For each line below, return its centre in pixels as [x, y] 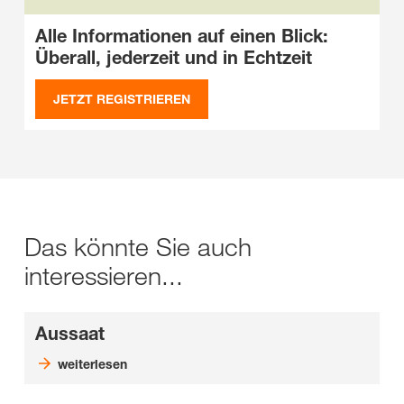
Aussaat [70, 333]
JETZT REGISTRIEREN [122, 98]
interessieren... [104, 275]
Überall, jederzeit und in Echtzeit [174, 57]
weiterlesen [92, 363]
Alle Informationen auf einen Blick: [182, 36]
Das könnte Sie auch [138, 246]
